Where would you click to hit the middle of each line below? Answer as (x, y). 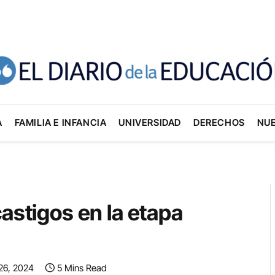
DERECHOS (219, 122)
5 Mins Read (82, 268)
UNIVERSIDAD (150, 122)
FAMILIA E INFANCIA (60, 122)
